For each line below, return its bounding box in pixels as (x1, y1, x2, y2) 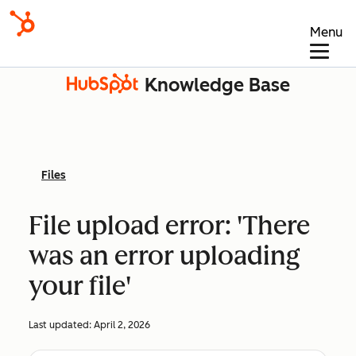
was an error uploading (29, 241, 300, 271)
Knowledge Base (144, 74, 290, 96)
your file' (29, 271, 131, 301)
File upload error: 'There (29, 211, 310, 241)
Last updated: (29, 319, 94, 331)
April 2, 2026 (94, 319, 150, 331)
